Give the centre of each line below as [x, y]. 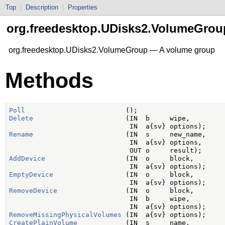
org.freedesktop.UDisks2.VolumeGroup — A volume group [112, 50]
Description [42, 7]
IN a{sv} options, [105, 143]
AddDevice [27, 159]
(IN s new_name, [119, 135]
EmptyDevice [31, 175]
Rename [21, 135]
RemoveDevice [33, 191]
